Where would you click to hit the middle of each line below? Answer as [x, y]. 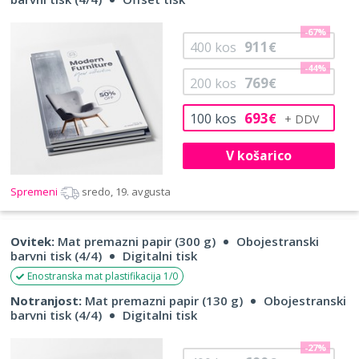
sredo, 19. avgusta [126, 192]
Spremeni [35, 192]
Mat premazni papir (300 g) [135, 242]
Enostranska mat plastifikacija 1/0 [103, 276]
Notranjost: [46, 301]
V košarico [258, 155]
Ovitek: [32, 242]
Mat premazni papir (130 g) [162, 301]
